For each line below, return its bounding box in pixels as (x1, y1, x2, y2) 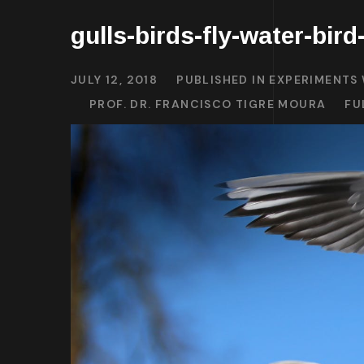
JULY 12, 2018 (71, 72, 158, 87)
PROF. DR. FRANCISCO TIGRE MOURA (89, 97, 327, 111)
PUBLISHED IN (176, 72, 270, 87)
